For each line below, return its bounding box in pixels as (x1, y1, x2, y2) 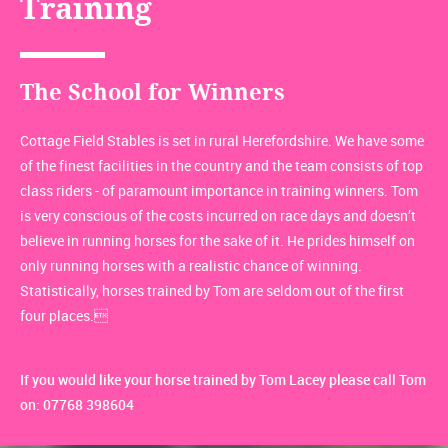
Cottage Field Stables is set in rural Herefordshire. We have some (20, 130, 424, 150)
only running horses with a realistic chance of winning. (20, 255, 362, 275)
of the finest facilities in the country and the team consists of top (20, 155, 423, 175)
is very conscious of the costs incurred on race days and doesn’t (20, 205, 416, 225)
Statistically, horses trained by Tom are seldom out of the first (20, 280, 404, 300)
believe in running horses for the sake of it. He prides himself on (20, 230, 415, 250)
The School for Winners (20, 79, 285, 106)
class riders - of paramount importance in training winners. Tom (20, 180, 418, 200)
